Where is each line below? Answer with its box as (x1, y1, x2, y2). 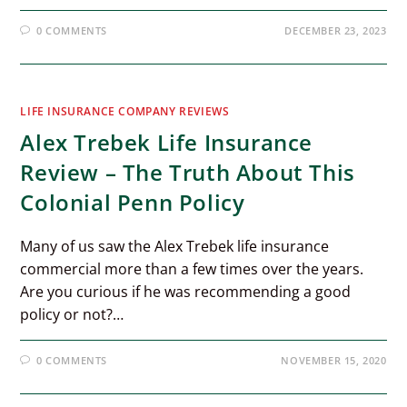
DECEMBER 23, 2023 (284, 24, 387, 37)
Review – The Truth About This (20, 157, 355, 187)
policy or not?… (20, 304, 124, 324)
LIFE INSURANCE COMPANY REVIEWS (20, 104, 230, 119)
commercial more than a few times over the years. (20, 259, 364, 279)
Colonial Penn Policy (20, 187, 245, 217)
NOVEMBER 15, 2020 (281, 353, 387, 367)
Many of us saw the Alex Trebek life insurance (20, 236, 330, 256)
